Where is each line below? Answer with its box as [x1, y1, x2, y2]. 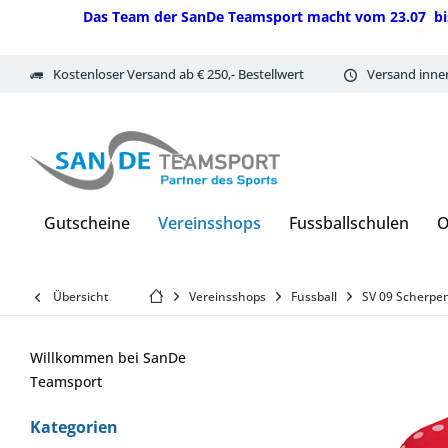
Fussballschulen [289, 212, 409, 234]
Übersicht [53, 288, 109, 305]
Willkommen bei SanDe [30, 348, 186, 367]
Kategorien [30, 416, 118, 438]
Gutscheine [44, 212, 130, 234]
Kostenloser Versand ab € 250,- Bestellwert [53, 64, 304, 83]
